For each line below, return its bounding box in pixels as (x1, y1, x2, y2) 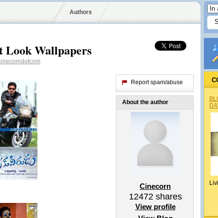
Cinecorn (140, 182, 171, 190)
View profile (135, 202, 176, 211)
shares (153, 192, 182, 201)
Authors (69, 9, 92, 16)
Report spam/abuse (131, 79, 183, 86)
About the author (122, 99, 168, 106)
